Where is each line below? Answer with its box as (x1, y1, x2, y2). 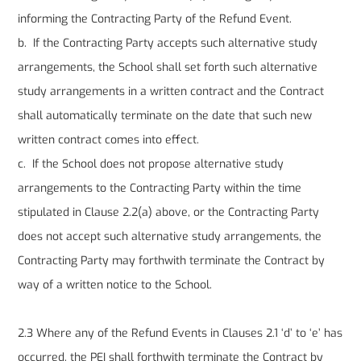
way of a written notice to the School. (18, 277, 213, 293)
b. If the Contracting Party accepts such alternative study (18, 35, 318, 52)
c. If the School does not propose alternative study (18, 156, 284, 172)
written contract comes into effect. (18, 132, 200, 148)
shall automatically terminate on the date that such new (18, 108, 313, 124)
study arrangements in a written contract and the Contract (18, 84, 325, 100)
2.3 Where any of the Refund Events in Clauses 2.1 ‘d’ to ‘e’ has (18, 326, 343, 342)
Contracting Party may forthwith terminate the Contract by (18, 253, 326, 269)
